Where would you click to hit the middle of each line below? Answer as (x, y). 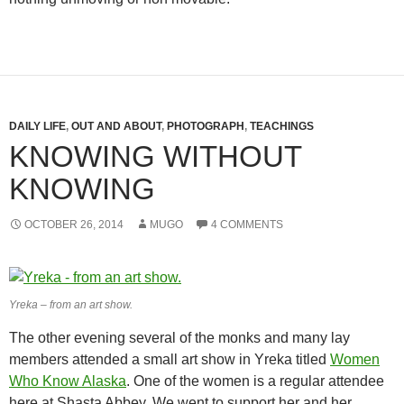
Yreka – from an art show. (71, 305)
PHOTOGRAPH (206, 126)
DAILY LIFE (37, 126)
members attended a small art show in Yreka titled (170, 359)
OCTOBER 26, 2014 (74, 225)
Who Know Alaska (68, 381)
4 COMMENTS (247, 225)
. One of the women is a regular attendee (255, 381)
